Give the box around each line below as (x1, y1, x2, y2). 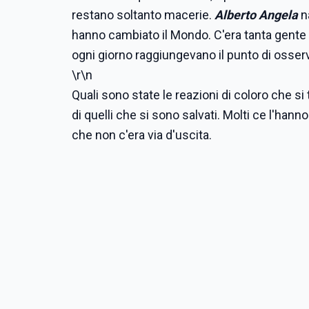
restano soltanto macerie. (72, 8, 215, 22)
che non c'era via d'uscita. (72, 128, 215, 142)
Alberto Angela (215, 8, 298, 22)
